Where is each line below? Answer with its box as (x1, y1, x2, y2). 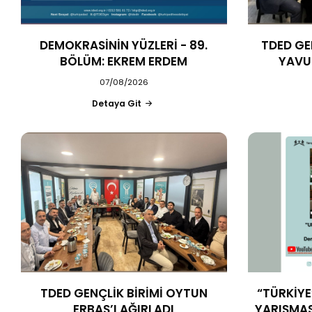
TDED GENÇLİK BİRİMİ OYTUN (40, 284, 208, 302)
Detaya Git (92, 97, 142, 109)
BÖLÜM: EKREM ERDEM (60, 52, 188, 70)
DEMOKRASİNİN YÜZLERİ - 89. (40, 36, 208, 54)
